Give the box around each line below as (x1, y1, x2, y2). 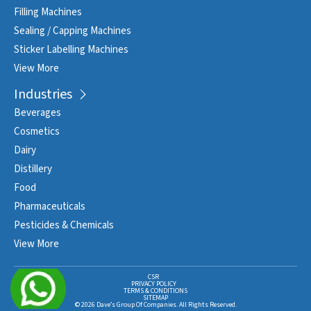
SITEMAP (143, 292, 168, 303)
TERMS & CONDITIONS (124, 285, 187, 296)
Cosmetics (14, 124, 60, 139)
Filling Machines (14, 4, 82, 19)
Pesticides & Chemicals (14, 217, 114, 233)
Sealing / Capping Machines (14, 23, 131, 38)
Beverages (14, 105, 61, 120)
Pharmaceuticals (14, 199, 85, 214)
